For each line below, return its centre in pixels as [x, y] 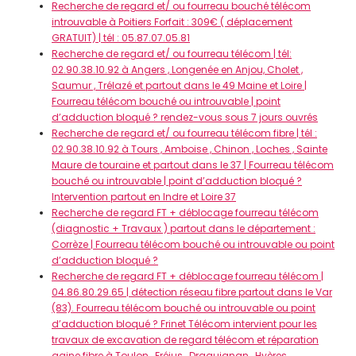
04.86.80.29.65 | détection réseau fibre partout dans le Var [192, 292]
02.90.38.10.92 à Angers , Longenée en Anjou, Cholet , [177, 70]
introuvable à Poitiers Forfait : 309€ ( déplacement [172, 22]
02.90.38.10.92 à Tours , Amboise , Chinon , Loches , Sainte [190, 149]
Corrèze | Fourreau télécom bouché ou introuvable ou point [193, 244]
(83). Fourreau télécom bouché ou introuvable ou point [184, 308]
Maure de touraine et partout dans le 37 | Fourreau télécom [193, 165]
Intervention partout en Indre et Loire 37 [144, 197]
